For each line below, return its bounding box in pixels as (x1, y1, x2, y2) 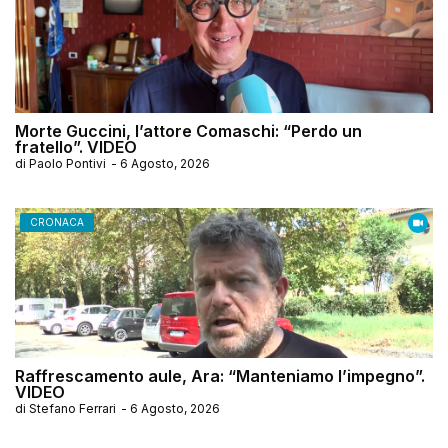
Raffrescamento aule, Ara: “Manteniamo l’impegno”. (15, 365, 425, 386)
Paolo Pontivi (29, 155, 106, 171)
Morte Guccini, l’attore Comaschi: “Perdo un (15, 120, 362, 141)
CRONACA (30, 215, 84, 228)
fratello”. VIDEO (15, 136, 137, 157)
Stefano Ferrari (29, 400, 116, 416)
